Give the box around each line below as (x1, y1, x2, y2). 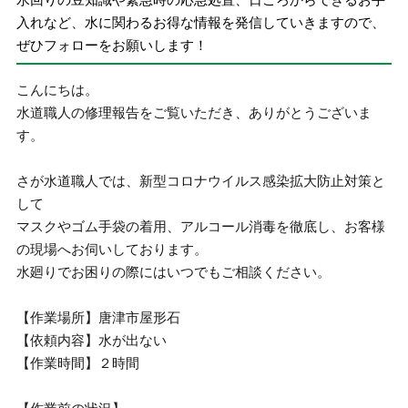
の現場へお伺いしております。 (16, 241, 209, 257)
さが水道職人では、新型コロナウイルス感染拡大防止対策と (16, 173, 386, 189)
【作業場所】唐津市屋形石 (16, 310, 181, 325)
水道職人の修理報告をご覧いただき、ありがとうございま (16, 105, 372, 120)
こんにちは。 (16, 82, 99, 97)
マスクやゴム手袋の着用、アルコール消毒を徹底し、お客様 (16, 219, 386, 234)
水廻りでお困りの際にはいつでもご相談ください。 (16, 264, 331, 280)
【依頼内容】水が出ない (16, 332, 168, 348)
